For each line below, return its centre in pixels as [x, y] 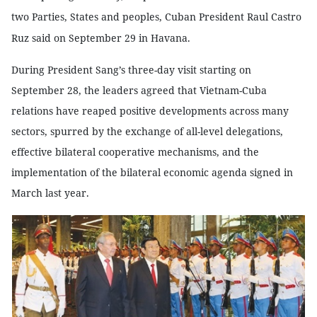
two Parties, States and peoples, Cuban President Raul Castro [156, 17]
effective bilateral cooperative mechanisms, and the [135, 152]
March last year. [50, 193]
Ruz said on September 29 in [81, 38]
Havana [169, 38]
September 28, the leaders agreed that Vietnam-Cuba [139, 90]
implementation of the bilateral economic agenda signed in [152, 172]
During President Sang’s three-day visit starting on [131, 70]
